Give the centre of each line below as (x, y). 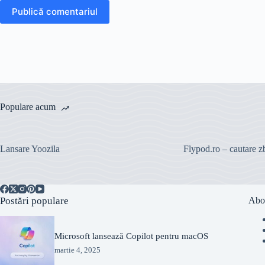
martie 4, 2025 (78, 250)
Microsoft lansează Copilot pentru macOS (132, 236)
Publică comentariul (55, 12)
